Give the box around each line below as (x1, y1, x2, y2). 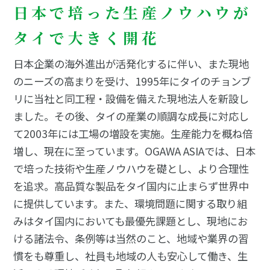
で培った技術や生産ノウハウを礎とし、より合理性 (13, 161, 249, 177)
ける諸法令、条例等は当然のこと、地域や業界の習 (13, 231, 248, 246)
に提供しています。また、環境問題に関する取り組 (13, 196, 247, 212)
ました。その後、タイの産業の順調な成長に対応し (13, 108, 249, 124)
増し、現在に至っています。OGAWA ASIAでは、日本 (13, 143, 256, 159)
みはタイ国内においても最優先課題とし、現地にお (13, 213, 248, 229)
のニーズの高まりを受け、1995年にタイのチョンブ (13, 74, 251, 89)
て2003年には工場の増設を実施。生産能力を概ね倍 (13, 126, 253, 142)
